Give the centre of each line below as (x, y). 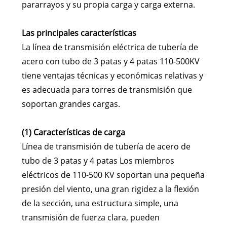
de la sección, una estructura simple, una (100, 203)
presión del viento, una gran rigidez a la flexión (110, 189)
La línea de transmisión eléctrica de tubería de (110, 47)
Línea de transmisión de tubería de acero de (106, 147)
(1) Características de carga (73, 133)
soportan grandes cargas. (71, 104)
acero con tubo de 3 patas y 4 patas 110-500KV (110, 62)
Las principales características (79, 33)
